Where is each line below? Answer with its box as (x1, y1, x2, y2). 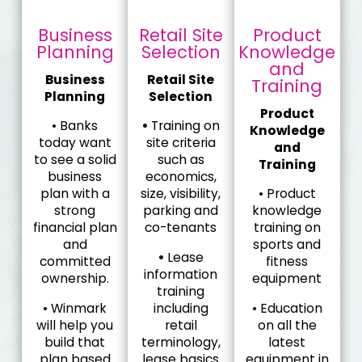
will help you (36, 316, 114, 334)
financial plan (32, 219, 117, 237)
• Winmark (43, 299, 107, 317)
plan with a (40, 185, 110, 203)
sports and (253, 236, 322, 254)
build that (44, 333, 106, 351)
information (144, 265, 218, 283)
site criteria (145, 134, 216, 152)
